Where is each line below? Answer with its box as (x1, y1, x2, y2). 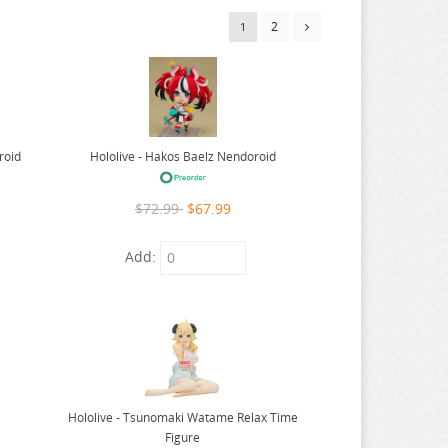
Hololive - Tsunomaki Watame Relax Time (67, 408, 298, 426)
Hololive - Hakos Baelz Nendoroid (89, 147, 276, 165)
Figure (165, 428, 201, 446)
